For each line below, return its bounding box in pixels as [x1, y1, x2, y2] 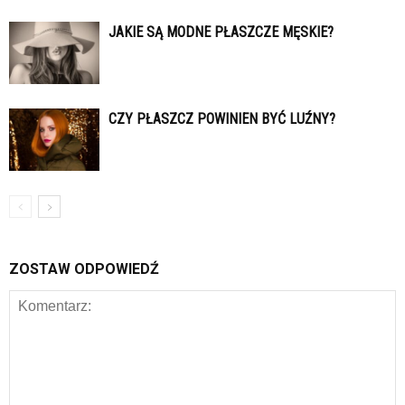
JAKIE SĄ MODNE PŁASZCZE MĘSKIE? [108, 24, 334, 42]
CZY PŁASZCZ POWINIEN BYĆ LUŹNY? [108, 110, 335, 128]
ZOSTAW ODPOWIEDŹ [9, 260, 159, 278]
